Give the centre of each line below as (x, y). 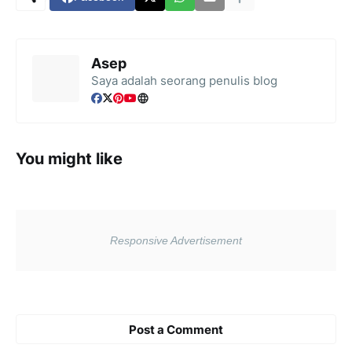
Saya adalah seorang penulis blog (184, 81)
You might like (69, 159)
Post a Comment (176, 329)
